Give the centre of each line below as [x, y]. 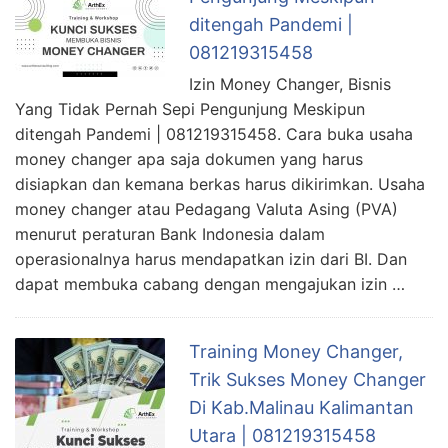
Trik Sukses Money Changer [307, 379]
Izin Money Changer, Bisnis [290, 83]
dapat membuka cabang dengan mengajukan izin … [210, 283]
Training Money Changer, [296, 351]
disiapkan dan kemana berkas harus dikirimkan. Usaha [220, 183]
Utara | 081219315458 [282, 435]
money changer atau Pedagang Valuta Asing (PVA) [206, 208]
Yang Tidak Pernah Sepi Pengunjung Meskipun [190, 108]
